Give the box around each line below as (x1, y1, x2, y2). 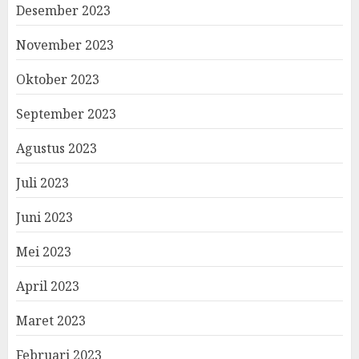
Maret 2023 (16, 312, 86, 329)
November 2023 (16, 36, 114, 54)
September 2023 (16, 105, 116, 123)
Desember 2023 (16, 2, 111, 19)
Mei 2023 (16, 243, 71, 260)
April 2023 (16, 277, 79, 295)
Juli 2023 (16, 174, 69, 192)
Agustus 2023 (16, 139, 97, 157)
